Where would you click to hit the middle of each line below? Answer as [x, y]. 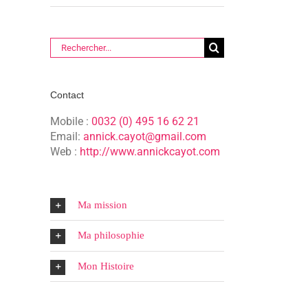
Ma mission [102, 205]
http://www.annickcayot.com [150, 151]
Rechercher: [78, 45]
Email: [67, 136]
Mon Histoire [106, 266]
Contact [67, 95]
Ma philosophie [111, 235]
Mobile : [71, 121]
